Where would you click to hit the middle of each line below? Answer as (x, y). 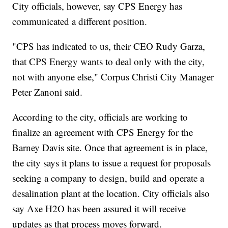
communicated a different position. (80, 21)
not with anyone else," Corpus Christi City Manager (113, 76)
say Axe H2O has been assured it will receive (99, 208)
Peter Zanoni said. (48, 92)
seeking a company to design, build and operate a (108, 178)
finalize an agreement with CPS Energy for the (103, 132)
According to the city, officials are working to (100, 117)
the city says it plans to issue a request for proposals (112, 162)
